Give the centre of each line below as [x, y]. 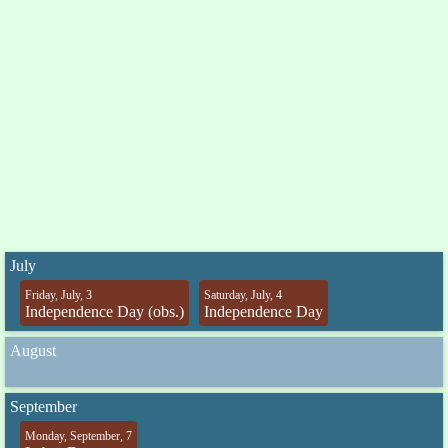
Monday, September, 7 [78, 436]
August [33, 350]
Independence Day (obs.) [104, 311]
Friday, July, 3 [58, 295]
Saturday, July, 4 [243, 295]
